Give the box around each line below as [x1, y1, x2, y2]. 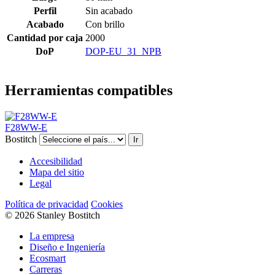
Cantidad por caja [7, 32, 83, 43]
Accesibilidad [29, 155, 82, 166]
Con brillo [85, 18, 125, 29]
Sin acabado [85, 5, 133, 16]
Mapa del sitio [29, 166, 84, 177]
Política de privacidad [5, 198, 88, 209]
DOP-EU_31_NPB [85, 45, 161, 56]
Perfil [33, 5, 56, 16]
